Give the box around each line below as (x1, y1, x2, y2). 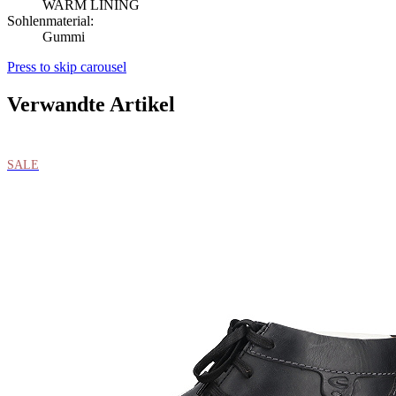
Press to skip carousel (7, 59, 126, 75)
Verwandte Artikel (7, 93, 175, 117)
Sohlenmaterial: (7, 13, 94, 29)
